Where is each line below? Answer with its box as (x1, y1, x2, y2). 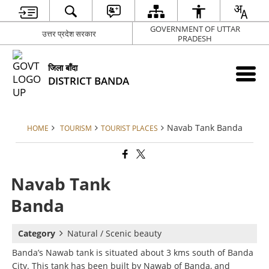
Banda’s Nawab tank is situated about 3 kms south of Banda (11, 247, 253, 259)
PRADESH (178, 32, 212, 44)
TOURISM (59, 123, 92, 133)
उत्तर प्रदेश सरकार (42, 28, 97, 39)
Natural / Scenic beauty (67, 228, 162, 240)
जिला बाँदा (48, 62, 78, 73)
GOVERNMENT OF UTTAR (150, 23, 240, 34)
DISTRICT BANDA (48, 74, 130, 88)
